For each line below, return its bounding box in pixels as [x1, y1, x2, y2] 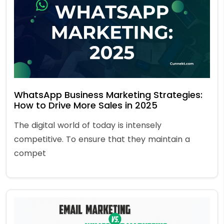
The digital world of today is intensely [14, 119, 161, 131]
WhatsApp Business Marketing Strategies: [14, 88, 202, 101]
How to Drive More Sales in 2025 [14, 98, 157, 111]
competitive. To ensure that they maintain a [14, 133, 190, 145]
